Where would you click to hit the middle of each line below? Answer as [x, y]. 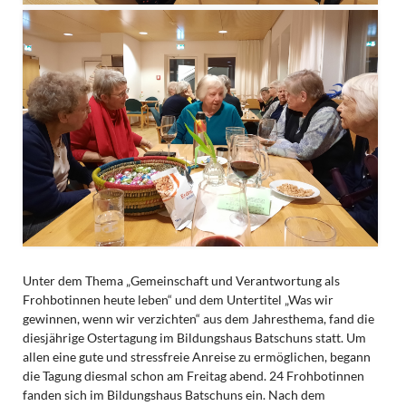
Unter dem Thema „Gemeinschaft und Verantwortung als [181, 281]
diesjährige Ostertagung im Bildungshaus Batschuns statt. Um [194, 338]
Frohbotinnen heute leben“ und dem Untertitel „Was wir [178, 300]
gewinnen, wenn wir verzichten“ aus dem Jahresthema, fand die [198, 319]
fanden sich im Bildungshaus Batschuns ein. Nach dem [174, 395]
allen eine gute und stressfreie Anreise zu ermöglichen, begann [196, 357]
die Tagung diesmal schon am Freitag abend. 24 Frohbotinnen [193, 376]
